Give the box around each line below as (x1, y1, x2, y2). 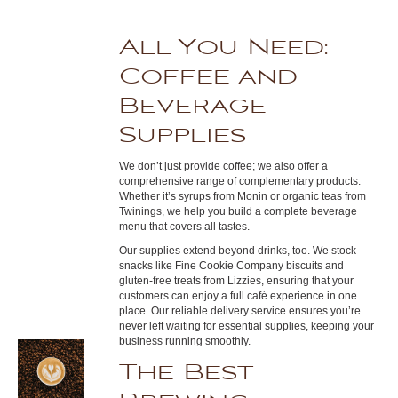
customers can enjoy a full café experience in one (119, 290, 358, 302)
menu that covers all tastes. (119, 220, 251, 233)
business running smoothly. (119, 335, 251, 347)
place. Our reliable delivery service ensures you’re (119, 305, 362, 317)
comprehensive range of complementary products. (119, 175, 362, 187)
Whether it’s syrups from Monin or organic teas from (119, 190, 367, 203)
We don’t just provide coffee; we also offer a (119, 160, 329, 172)
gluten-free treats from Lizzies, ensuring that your (119, 275, 354, 287)
